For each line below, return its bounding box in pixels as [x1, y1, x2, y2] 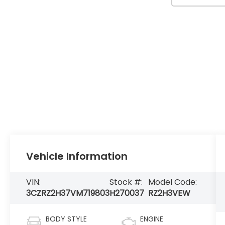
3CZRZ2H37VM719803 [26, 187, 110, 199]
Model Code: [148, 176, 197, 188]
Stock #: [109, 176, 143, 188]
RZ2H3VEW [148, 187, 191, 199]
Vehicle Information [26, 149, 128, 164]
